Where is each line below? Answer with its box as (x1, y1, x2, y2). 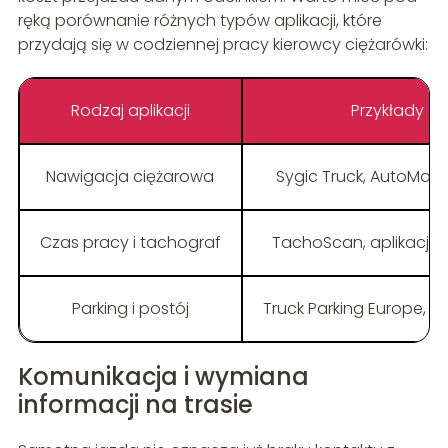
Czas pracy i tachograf (39, 231, 221, 255)
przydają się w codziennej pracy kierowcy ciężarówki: (17, 33, 428, 57)
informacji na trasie (17, 388, 253, 422)
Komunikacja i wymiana (17, 360, 309, 394)
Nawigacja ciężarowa (46, 165, 215, 189)
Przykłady (350, 99, 424, 123)
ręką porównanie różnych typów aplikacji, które (17, 9, 382, 33)
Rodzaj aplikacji (70, 99, 190, 123)
